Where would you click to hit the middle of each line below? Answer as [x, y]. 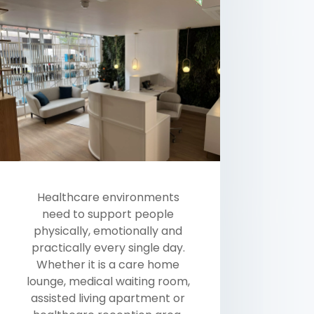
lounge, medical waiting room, [108, 281]
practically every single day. [108, 247]
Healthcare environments [108, 197]
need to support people [108, 214]
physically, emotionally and [108, 231]
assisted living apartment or [108, 298]
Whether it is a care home [108, 264]
